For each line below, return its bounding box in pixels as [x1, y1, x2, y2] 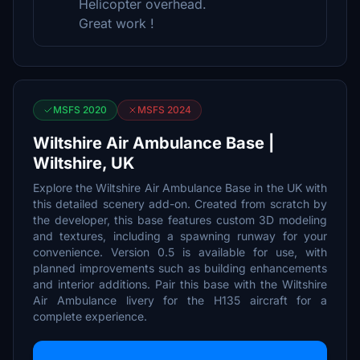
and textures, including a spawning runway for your [33, 229, 327, 243]
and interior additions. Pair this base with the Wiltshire [33, 277, 327, 291]
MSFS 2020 [53, 104, 107, 116]
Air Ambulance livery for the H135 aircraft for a [33, 293, 327, 307]
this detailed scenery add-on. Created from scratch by [33, 197, 327, 211]
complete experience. [33, 309, 147, 323]
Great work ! [79, 15, 154, 31]
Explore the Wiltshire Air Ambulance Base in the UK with [33, 181, 327, 194]
